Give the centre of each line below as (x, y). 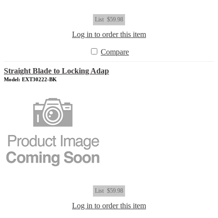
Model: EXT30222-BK (30, 79)
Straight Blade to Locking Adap (56, 71)
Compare (115, 52)
